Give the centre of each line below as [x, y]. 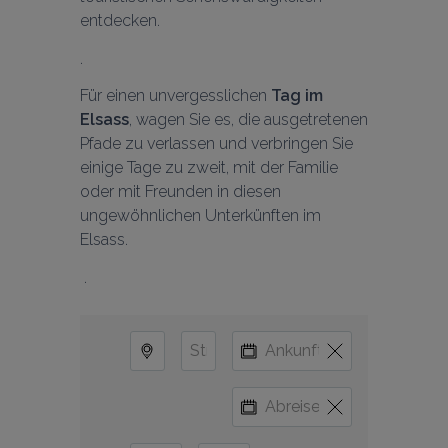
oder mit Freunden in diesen [180, 191]
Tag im [297, 95]
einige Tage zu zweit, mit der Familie [209, 167]
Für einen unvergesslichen [175, 95]
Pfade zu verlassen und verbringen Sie [216, 143]
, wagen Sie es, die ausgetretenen [248, 119]
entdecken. [120, 20]
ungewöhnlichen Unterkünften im [200, 215]
